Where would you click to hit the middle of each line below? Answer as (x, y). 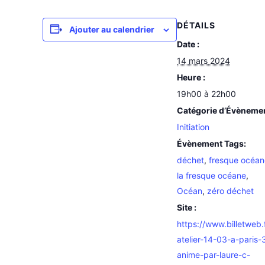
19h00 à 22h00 (206, 93)
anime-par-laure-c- (214, 254)
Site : (187, 207)
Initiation (193, 127)
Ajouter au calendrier (112, 29)
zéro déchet (230, 190)
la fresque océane (211, 175)
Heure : (191, 77)
